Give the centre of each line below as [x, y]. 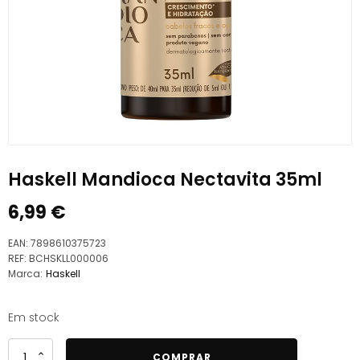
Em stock [34, 317]
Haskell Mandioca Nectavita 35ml [165, 179]
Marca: [25, 273]
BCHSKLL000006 [69, 258]
